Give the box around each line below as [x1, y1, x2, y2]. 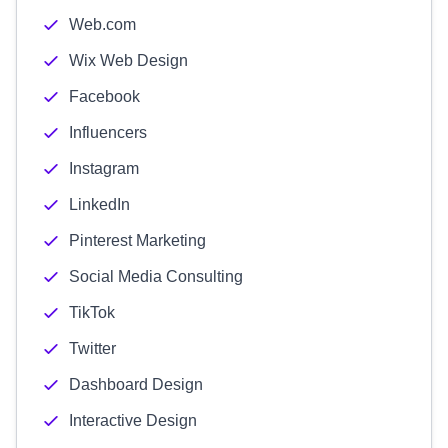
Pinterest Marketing [69, 232, 206, 249]
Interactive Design [69, 412, 197, 429]
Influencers [69, 124, 147, 141]
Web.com [69, 16, 136, 33]
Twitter [69, 340, 116, 357]
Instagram [69, 160, 139, 177]
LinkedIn [69, 196, 130, 213]
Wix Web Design [69, 52, 188, 69]
